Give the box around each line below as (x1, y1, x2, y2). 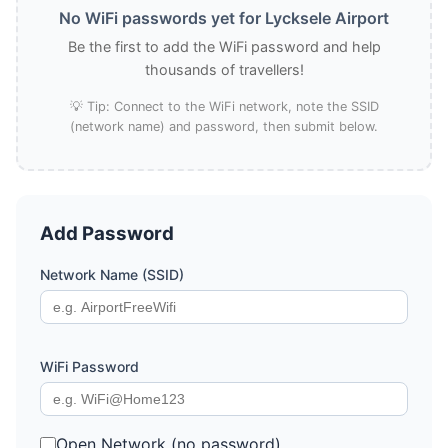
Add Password (40, 222, 174, 245)
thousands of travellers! (144, 61, 304, 78)
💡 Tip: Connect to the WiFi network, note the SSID (69, 99, 379, 114)
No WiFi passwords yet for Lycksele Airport (59, 8, 389, 28)
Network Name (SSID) (40, 266, 184, 283)
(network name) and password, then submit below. (70, 119, 378, 134)
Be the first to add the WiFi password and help (67, 38, 381, 55)
